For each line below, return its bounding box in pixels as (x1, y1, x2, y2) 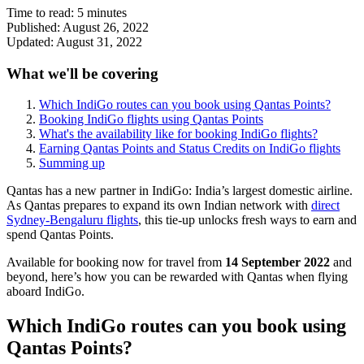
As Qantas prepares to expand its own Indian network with (6, 198, 311, 213)
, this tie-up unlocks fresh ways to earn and (138, 213, 357, 227)
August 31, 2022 (56, 34, 142, 49)
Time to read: (6, 5, 74, 19)
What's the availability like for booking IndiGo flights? (39, 127, 318, 141)
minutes (87, 5, 127, 19)
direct (311, 198, 340, 213)
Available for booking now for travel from (6, 255, 225, 270)
